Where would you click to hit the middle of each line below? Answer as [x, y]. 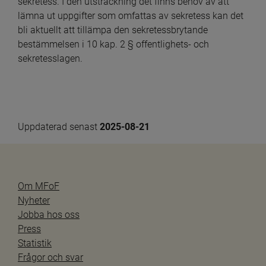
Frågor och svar [50, 257]
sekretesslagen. [50, 58]
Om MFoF [39, 186]
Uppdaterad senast [59, 126]
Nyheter [34, 200]
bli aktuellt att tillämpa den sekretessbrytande [113, 30]
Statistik [35, 243]
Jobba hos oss [49, 214]
